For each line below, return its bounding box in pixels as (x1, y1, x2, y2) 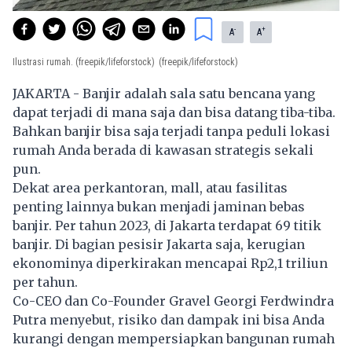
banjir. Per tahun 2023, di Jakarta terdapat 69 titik (13, 218, 321, 234)
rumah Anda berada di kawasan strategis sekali (13, 142, 313, 159)
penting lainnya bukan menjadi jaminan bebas (13, 199, 305, 215)
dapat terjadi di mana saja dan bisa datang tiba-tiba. (13, 104, 335, 121)
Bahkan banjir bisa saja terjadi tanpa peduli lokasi (13, 123, 330, 140)
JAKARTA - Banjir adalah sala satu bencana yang (13, 86, 315, 102)
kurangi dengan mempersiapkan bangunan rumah (13, 331, 335, 347)
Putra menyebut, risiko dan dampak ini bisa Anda (13, 312, 324, 328)
